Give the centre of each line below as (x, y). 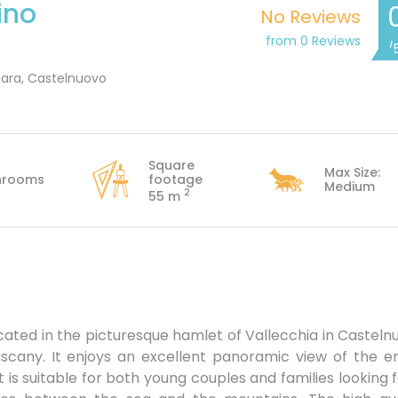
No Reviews (310, 16)
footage (175, 179)
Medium (350, 186)
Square (171, 165)
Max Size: (353, 172)
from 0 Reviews (313, 40)
